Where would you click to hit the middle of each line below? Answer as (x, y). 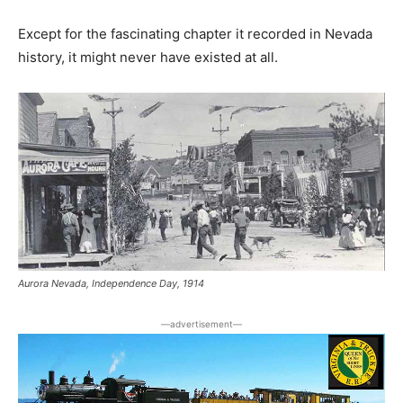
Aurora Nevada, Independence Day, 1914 (111, 284)
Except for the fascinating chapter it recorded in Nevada (195, 33)
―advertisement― (201, 324)
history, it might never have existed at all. (148, 57)
